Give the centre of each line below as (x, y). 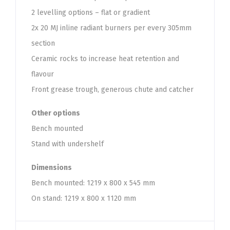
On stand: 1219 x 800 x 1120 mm (84, 198)
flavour (43, 74)
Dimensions (52, 168)
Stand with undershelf (68, 144)
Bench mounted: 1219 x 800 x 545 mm (93, 183)
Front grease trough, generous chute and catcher (112, 90)
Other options (56, 113)
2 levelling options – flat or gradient (91, 13)
